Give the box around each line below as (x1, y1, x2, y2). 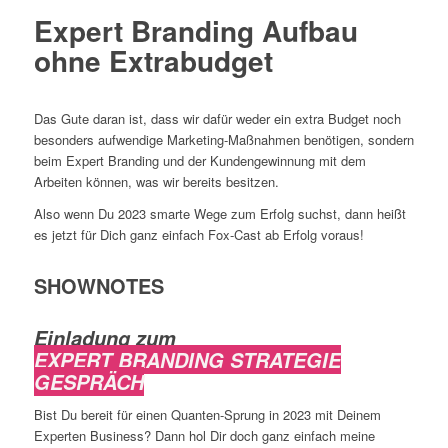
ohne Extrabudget (33, 40, 273, 82)
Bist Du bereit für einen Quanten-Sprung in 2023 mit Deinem (33, 405, 381, 425)
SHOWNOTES (33, 271, 164, 301)
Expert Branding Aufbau (33, 10, 358, 52)
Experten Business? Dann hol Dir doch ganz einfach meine (33, 426, 375, 446)
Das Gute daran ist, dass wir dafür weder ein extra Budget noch (33, 109, 401, 129)
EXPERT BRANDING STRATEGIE (33, 346, 341, 375)
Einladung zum (33, 324, 176, 353)
